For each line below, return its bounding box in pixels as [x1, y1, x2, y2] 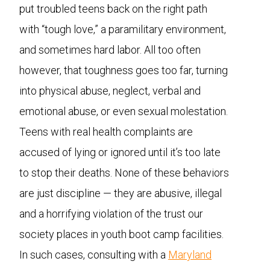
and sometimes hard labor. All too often [19, 43, 201, 56]
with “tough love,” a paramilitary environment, [19, 23, 226, 36]
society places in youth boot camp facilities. [19, 228, 224, 240]
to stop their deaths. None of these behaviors [19, 166, 229, 179]
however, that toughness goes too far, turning [19, 64, 228, 77]
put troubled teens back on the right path [19, 2, 207, 15]
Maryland [168, 248, 212, 261]
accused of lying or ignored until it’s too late [19, 146, 221, 159]
